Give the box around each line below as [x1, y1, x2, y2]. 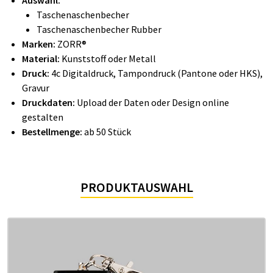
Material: [22, 52, 62, 65]
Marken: [22, 38, 57, 50]
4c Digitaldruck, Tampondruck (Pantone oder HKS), [51, 67, 263, 79]
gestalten [22, 111, 63, 123]
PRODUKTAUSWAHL [80, 179, 193, 196]
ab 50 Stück [82, 126, 131, 138]
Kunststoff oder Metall [62, 52, 156, 65]
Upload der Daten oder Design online [75, 96, 229, 108]
